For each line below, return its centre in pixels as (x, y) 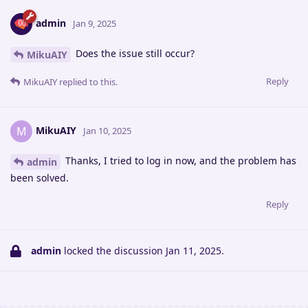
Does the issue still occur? (134, 54)
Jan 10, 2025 (107, 130)
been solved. (40, 177)
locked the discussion (113, 250)
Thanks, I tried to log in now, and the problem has (179, 161)
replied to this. (87, 82)
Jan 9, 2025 (95, 24)
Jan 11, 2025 (194, 250)
